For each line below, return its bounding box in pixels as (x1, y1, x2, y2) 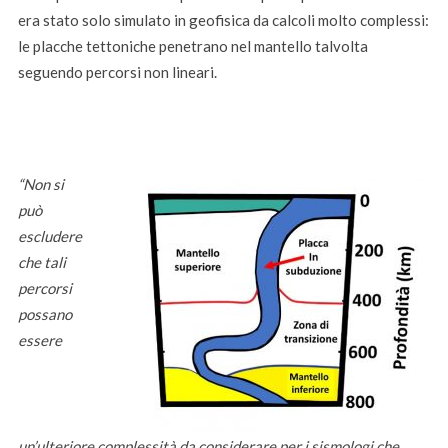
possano (17, 304, 72, 323)
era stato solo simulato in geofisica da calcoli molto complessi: (17, 10, 429, 29)
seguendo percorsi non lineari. (17, 62, 217, 81)
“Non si (17, 174, 64, 193)
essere (17, 330, 62, 349)
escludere (17, 226, 82, 245)
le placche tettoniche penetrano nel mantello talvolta (17, 36, 368, 55)
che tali (17, 252, 66, 271)
